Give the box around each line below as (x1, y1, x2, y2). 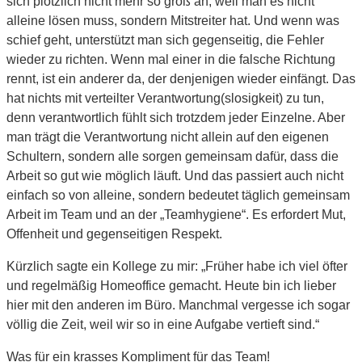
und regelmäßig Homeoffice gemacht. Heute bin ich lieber (6, 278, 336, 293)
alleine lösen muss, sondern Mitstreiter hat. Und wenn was (6, 13, 339, 27)
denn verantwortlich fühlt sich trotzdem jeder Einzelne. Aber (6, 110, 345, 124)
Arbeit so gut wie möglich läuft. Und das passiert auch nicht (6, 168, 343, 183)
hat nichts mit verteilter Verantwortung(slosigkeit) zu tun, (6, 90, 324, 105)
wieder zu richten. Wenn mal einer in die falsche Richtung (6, 52, 335, 66)
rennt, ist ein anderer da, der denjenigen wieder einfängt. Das (6, 71, 356, 86)
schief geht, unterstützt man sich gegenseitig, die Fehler (6, 32, 324, 47)
